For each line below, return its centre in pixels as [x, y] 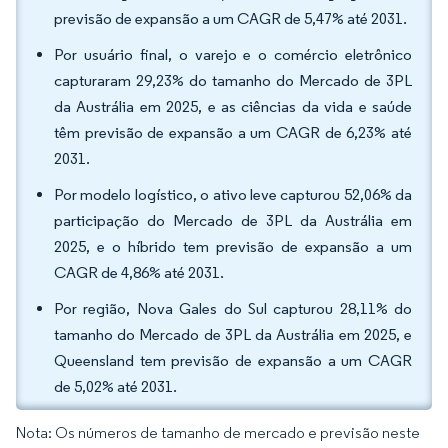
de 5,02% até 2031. [115, 386]
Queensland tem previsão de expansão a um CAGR [233, 360]
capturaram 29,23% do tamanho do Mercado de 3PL [233, 80]
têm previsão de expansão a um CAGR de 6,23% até [233, 132]
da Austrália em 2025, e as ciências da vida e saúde [233, 106]
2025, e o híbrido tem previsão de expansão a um [233, 246]
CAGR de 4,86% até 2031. [139, 272]
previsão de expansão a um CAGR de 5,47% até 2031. [230, 18]
